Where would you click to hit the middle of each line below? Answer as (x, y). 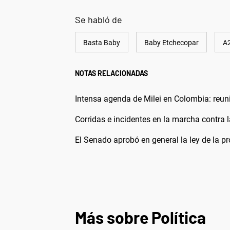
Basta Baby (102, 43)
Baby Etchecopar (171, 43)
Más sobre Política (140, 217)
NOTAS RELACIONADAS (111, 73)
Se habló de (99, 20)
